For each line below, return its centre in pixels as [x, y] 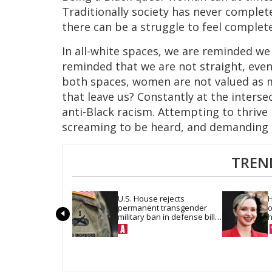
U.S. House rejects [151, 198]
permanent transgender [162, 207]
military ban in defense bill [166, 216]
